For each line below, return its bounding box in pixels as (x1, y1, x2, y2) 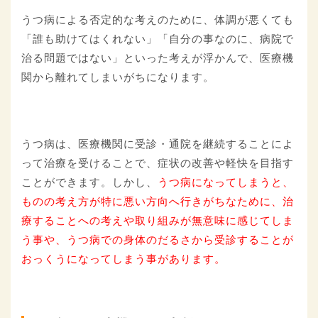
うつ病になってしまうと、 (158, 176, 294, 189)
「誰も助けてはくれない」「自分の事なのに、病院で (21, 33, 294, 45)
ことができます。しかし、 (21, 176, 158, 189)
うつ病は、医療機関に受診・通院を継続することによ (21, 138, 294, 150)
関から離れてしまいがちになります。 (21, 71, 214, 84)
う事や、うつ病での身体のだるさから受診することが (21, 234, 294, 246)
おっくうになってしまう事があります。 (21, 253, 226, 265)
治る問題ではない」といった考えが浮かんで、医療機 (21, 52, 294, 65)
